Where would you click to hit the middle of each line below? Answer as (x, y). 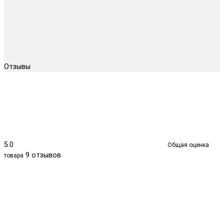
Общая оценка (188, 145)
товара (14, 155)
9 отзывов (43, 155)
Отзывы (18, 66)
